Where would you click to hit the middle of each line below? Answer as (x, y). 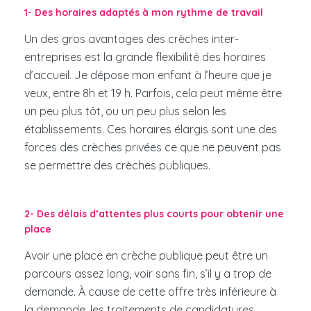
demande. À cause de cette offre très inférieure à (150, 292)
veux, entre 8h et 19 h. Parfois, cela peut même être (153, 93)
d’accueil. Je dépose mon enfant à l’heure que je (148, 75)
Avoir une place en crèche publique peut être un (146, 256)
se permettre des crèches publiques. (119, 166)
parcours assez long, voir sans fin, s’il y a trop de (148, 274)
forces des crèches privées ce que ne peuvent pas (153, 148)
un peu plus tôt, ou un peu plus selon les (125, 111)
